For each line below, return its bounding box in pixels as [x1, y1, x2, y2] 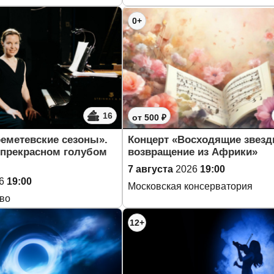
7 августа [128, 164, 173, 174]
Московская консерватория [128, 181, 253, 191]
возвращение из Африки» [128, 146, 257, 158]
